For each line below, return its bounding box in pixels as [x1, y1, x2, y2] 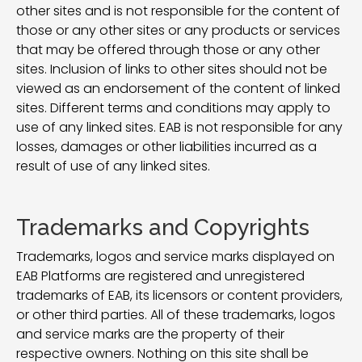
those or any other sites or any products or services [16, 21, 340, 40]
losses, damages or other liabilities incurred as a [16, 137, 317, 156]
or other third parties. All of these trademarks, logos [16, 305, 335, 324]
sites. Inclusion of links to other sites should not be [16, 60, 327, 78]
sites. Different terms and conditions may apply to [16, 99, 330, 117]
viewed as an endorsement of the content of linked [16, 79, 340, 98]
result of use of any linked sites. [16, 157, 210, 175]
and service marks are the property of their [16, 325, 284, 343]
